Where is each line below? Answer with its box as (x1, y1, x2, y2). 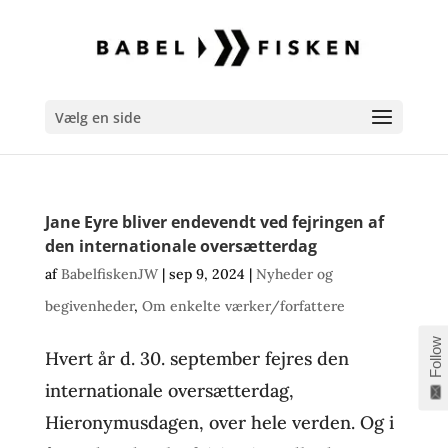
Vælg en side (54, 108, 141, 127)
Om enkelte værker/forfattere (141, 297, 345, 315)
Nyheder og (255, 265, 333, 283)
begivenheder (44, 297, 134, 315)
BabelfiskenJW (60, 265, 158, 283)
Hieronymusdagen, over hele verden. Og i (44, 411, 394, 434)
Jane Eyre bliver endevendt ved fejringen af (44, 211, 384, 233)
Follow (426, 335, 444, 378)
